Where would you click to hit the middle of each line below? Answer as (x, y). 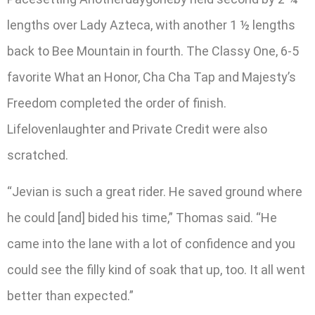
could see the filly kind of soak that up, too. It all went (156, 269)
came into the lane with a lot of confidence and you (151, 243)
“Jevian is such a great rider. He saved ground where (155, 191)
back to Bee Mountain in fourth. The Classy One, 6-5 (153, 51)
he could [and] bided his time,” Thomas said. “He (142, 217)
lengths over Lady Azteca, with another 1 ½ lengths (151, 25)
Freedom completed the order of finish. (117, 103)
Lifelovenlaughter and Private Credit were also (137, 129)
